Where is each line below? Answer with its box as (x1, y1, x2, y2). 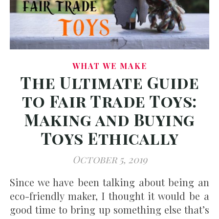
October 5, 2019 (72, 153, 147, 166)
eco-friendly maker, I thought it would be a (10, 189, 209, 203)
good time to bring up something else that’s (10, 203, 209, 217)
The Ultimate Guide (20, 71, 199, 93)
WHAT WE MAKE (72, 61, 147, 71)
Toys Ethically (40, 127, 179, 149)
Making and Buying (24, 109, 195, 131)
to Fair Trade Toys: (22, 90, 197, 112)
